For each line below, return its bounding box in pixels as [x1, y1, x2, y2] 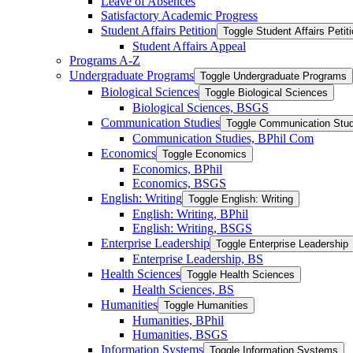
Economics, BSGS [132, 176, 226, 190]
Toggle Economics [162, 147, 247, 160]
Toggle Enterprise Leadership [216, 237, 348, 250]
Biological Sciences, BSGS [132, 100, 269, 114]
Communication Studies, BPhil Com [132, 131, 314, 145]
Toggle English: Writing [188, 192, 293, 205]
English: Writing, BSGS [132, 221, 252, 235]
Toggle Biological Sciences [205, 86, 328, 98]
